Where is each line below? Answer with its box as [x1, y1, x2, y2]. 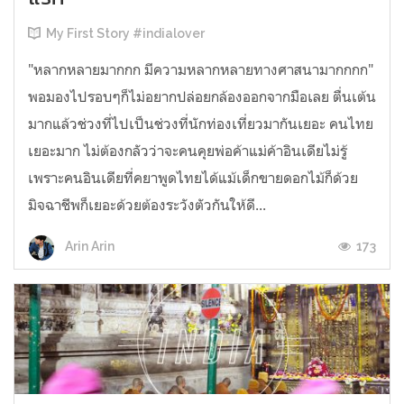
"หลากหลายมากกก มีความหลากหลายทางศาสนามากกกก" [28, 60, 373, 78]
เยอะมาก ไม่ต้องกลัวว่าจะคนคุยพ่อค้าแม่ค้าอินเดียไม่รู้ [28, 141, 347, 160]
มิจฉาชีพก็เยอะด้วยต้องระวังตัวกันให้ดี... [28, 195, 266, 214]
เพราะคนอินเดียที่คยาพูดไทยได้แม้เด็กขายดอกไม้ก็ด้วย [28, 168, 358, 187]
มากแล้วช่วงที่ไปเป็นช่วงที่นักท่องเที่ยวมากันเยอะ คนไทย [28, 114, 373, 133]
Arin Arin [62, 239, 115, 254]
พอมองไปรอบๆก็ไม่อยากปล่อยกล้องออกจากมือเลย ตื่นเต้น [28, 87, 376, 106]
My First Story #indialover [46, 25, 205, 41]
